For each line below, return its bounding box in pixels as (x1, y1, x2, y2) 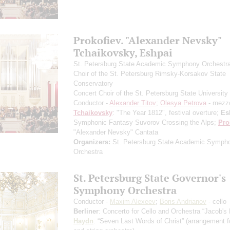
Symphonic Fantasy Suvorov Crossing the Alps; (73, 118, 218, 126)
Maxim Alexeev (110, 197, 156, 205)
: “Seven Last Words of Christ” (93, 217, 186, 225)
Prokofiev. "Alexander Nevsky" (73, 33, 222, 47)
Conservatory (73, 79, 113, 87)
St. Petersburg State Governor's (73, 171, 226, 184)
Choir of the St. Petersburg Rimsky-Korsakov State (73, 69, 226, 78)
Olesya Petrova (160, 99, 206, 107)
